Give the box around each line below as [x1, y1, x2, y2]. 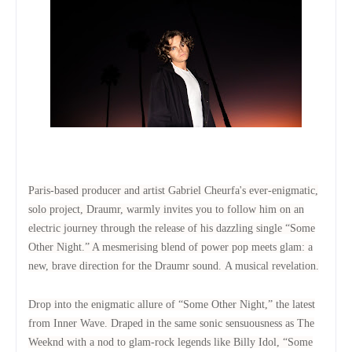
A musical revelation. [225, 259, 319, 272]
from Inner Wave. [28, 317, 111, 329]
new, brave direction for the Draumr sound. [28, 259, 225, 272]
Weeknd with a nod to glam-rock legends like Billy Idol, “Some [28, 335, 313, 348]
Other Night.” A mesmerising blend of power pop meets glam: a [28, 240, 313, 253]
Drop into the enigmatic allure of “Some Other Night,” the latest [28, 298, 315, 310]
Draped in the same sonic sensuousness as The [111, 317, 314, 329]
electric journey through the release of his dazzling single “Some [28, 222, 315, 234]
